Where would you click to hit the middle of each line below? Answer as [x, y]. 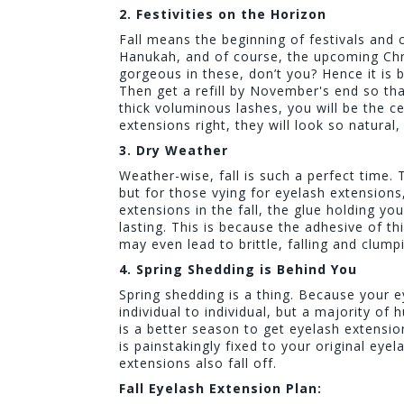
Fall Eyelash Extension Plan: [220, 389]
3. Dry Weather [174, 151]
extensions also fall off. [200, 363]
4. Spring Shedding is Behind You [238, 270]
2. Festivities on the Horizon [223, 14]
